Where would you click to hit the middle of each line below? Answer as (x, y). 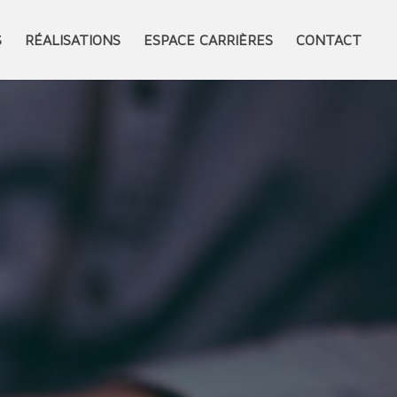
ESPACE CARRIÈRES (209, 40)
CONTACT (329, 40)
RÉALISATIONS (73, 40)
